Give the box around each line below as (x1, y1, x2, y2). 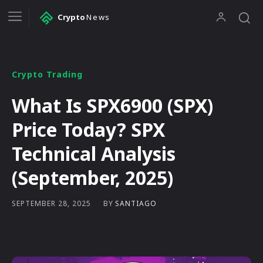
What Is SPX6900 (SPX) (12, 92, 213, 118)
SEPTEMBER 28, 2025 (12, 198, 91, 209)
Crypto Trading (12, 68, 83, 80)
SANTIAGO (115, 198, 157, 208)
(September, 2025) (12, 164, 173, 190)
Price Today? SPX (12, 116, 165, 142)
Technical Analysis (12, 140, 176, 166)
